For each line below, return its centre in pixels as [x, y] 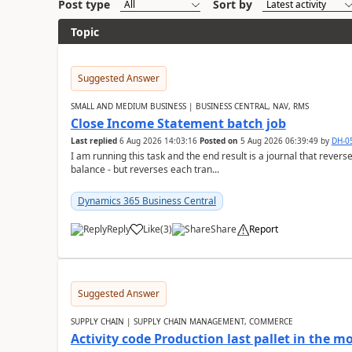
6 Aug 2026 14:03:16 [158, 141]
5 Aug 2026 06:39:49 [279, 141]
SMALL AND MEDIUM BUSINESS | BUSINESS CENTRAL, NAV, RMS [189, 106]
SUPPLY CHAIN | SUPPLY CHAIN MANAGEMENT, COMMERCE [181, 321]
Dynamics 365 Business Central [147, 201]
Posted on [218, 141]
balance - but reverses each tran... [145, 169]
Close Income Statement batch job [178, 123]
